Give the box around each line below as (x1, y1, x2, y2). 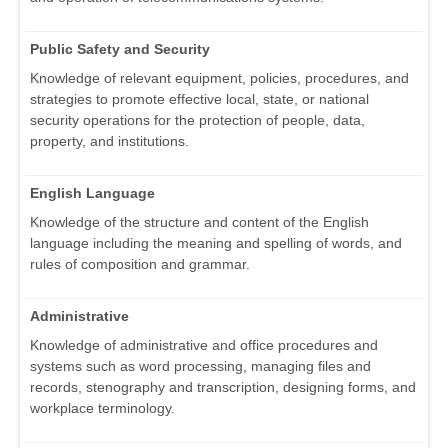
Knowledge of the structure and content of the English (30, 214, 369, 231)
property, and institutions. (30, 133, 189, 150)
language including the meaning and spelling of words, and (30, 235, 402, 252)
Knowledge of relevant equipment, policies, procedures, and (30, 70, 409, 87)
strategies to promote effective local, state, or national (30, 91, 369, 108)
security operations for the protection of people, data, (30, 112, 365, 129)
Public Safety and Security (30, 41, 210, 58)
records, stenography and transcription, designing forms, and (30, 379, 416, 396)
